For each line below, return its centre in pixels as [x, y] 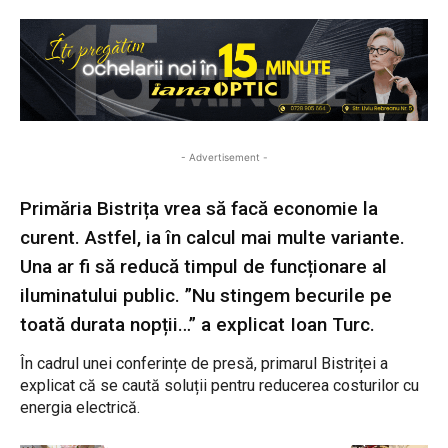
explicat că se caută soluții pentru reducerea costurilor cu [219, 386]
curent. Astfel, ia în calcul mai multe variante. [212, 238]
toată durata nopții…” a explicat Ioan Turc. [197, 325]
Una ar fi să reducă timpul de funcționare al [203, 267]
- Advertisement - [224, 157]
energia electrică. [80, 408]
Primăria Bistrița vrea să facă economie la [199, 209]
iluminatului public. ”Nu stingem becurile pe [206, 296]
